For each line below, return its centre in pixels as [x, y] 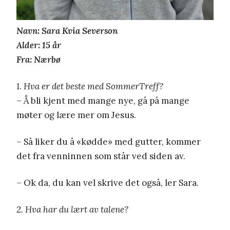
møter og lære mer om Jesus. [76, 115]
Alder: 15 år [39, 45]
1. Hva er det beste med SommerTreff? [90, 86]
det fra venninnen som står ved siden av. [101, 156]
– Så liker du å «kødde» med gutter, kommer [109, 141]
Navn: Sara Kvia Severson [67, 31]
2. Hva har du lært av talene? [72, 209]
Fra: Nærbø [39, 59]
